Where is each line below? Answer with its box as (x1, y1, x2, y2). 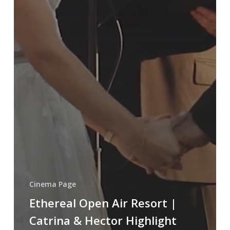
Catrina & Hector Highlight (29, 213, 177, 228)
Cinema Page (29, 179, 76, 189)
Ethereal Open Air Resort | (29, 195, 177, 211)
